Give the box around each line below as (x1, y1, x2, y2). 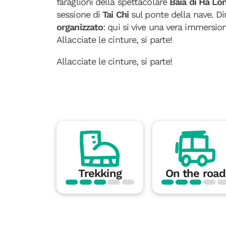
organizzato (56, 22, 103, 32)
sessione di (56, 9, 103, 20)
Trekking (78, 167, 122, 180)
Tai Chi (102, 9, 129, 20)
